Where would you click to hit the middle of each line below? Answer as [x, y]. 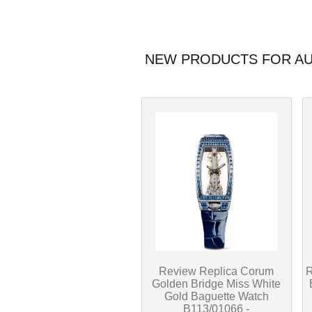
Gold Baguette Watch [216, 296]
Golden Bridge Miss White [217, 284]
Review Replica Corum [217, 271]
